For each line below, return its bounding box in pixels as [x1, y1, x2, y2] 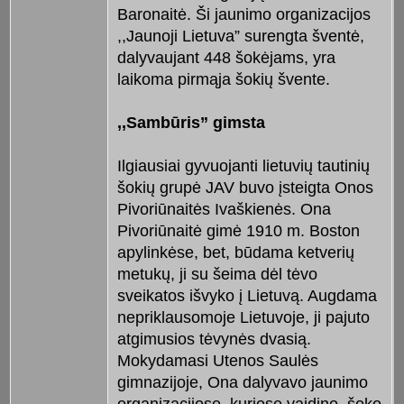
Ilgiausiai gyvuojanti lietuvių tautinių [116, 157, 370, 176]
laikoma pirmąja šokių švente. [116, 70, 330, 89]
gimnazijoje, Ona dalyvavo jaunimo [116, 373, 368, 392]
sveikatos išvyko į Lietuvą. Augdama [116, 287, 377, 306]
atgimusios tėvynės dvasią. [116, 330, 311, 349]
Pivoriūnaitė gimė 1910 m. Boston [116, 222, 360, 241]
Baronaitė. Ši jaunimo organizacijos [116, 5, 371, 24]
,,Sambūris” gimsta [116, 114, 265, 133]
